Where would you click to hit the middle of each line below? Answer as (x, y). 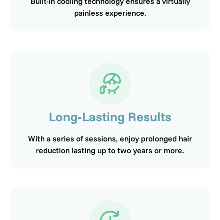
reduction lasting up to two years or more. (110, 150)
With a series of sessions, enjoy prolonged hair (110, 138)
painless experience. (110, 13)
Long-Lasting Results (110, 116)
